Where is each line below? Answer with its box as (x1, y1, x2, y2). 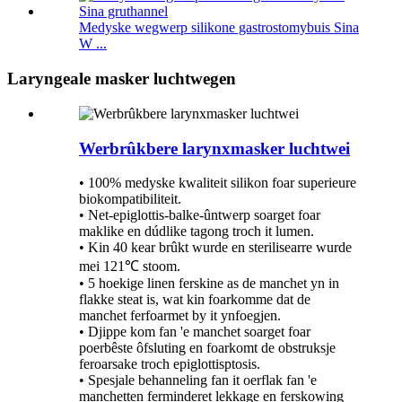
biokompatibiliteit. (79, 191, 181, 207)
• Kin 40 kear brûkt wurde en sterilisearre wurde (79, 240, 352, 256)
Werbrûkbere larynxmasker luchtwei (79, 138, 350, 158)
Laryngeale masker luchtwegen (7, 69, 236, 89)
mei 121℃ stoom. (79, 258, 180, 275)
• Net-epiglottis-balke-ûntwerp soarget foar (79, 207, 320, 223)
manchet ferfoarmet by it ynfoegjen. (79, 308, 281, 324)
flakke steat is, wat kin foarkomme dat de (79, 292, 310, 308)
